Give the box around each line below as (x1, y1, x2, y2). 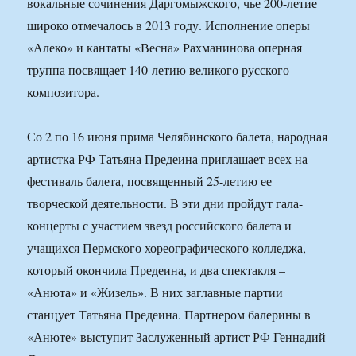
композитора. (27, 83, 100, 101)
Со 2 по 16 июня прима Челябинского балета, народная (27, 128, 328, 145)
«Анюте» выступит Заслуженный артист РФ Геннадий (27, 328, 327, 346)
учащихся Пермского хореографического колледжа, (27, 239, 307, 257)
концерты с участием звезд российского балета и (27, 217, 292, 234)
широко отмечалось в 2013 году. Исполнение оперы (27, 17, 311, 34)
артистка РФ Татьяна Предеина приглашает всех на (27, 150, 308, 168)
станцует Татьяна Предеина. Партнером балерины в (27, 306, 311, 323)
